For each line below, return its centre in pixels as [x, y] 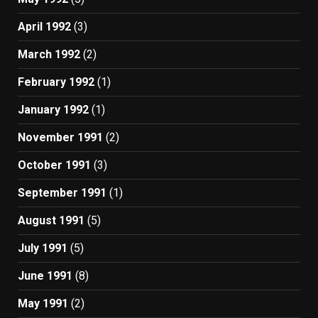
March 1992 [49, 54]
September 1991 [62, 193]
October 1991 [54, 165]
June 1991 [45, 276]
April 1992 [44, 27]
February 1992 [56, 82]
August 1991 [51, 220]
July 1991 [43, 248]
